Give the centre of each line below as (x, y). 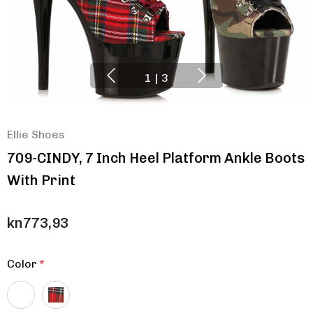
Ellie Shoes (36, 134)
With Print (41, 180)
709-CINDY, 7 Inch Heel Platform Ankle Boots (156, 158)
